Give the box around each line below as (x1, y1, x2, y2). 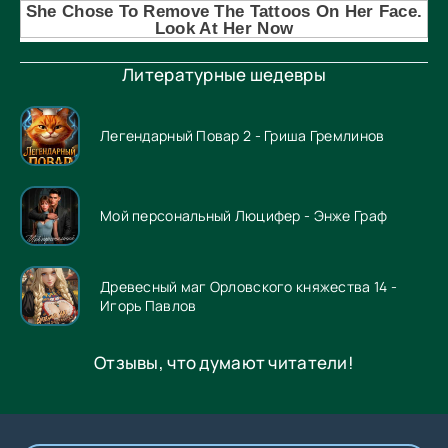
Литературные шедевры (122, 62, 326, 86)
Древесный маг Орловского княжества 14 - (100, 276, 397, 296)
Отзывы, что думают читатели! (94, 350, 354, 374)
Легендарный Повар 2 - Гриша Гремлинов (100, 126, 385, 146)
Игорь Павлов (100, 295, 197, 315)
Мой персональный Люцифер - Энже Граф (100, 206, 388, 226)
